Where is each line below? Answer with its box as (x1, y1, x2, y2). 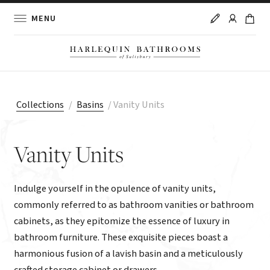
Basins (76, 97, 104, 112)
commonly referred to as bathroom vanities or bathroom (14, 197, 254, 212)
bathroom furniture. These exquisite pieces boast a (14, 230, 228, 245)
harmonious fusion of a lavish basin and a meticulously (14, 246, 243, 261)
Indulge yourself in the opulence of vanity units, (14, 181, 216, 196)
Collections (16, 97, 64, 112)
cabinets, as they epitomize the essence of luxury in (14, 213, 230, 228)
